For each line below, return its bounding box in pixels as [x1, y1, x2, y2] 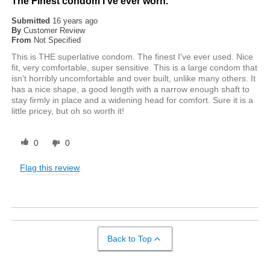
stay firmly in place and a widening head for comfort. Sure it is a [11, 95, 254, 105]
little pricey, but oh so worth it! [11, 105, 125, 116]
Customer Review [24, 25, 86, 35]
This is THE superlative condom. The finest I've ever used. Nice [11, 51, 254, 61]
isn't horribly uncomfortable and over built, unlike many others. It [11, 73, 256, 83]
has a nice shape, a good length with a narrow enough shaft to [11, 84, 250, 94]
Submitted [11, 16, 53, 25]
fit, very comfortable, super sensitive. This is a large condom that [11, 62, 258, 72]
